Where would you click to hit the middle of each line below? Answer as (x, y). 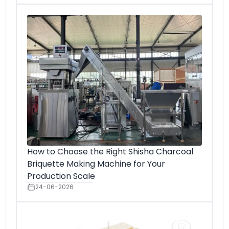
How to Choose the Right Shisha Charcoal (110, 152)
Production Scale (61, 176)
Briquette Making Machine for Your (96, 164)
